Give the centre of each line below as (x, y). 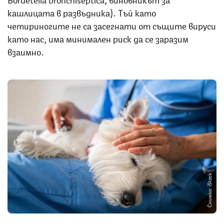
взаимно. (28, 51)
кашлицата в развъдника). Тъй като (82, 12)
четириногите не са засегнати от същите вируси (112, 25)
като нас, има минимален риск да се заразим (98, 38)
